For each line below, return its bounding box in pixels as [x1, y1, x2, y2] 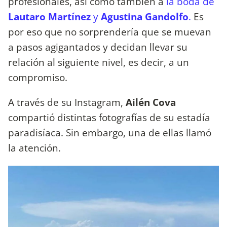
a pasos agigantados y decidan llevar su [8, 40, 187, 54]
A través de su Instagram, [8, 95, 126, 109]
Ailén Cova [126, 95, 176, 109]
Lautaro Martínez [8, 10, 91, 24]
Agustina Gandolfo [101, 10, 188, 24]
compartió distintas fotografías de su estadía [8, 110, 210, 125]
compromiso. [8, 70, 67, 85]
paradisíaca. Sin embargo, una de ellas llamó [8, 126, 211, 140]
